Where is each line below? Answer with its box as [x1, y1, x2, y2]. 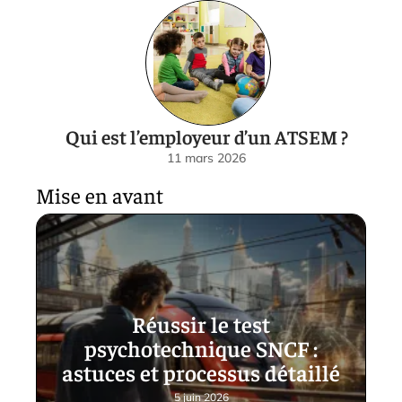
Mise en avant [36, 181, 163, 209]
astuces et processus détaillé [62, 357, 340, 386]
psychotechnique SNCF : [84, 333, 318, 362]
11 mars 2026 [167, 150, 246, 167]
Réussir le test [132, 309, 270, 337]
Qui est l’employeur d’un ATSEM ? [65, 124, 348, 150]
